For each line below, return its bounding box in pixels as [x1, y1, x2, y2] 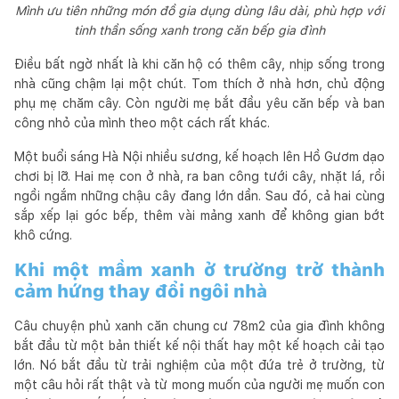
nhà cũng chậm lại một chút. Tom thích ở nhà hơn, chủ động [14, 76, 385, 91]
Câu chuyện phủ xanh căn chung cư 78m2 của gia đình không [14, 318, 385, 333]
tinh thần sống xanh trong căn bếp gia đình [74, 22, 325, 37]
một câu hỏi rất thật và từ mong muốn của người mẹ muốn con [14, 377, 385, 392]
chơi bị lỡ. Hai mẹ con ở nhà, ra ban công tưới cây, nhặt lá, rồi [14, 168, 385, 183]
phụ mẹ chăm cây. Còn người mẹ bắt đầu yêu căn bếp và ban [14, 95, 385, 110]
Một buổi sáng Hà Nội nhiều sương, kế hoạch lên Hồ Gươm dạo [14, 149, 385, 164]
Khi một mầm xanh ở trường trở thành [14, 258, 385, 281]
